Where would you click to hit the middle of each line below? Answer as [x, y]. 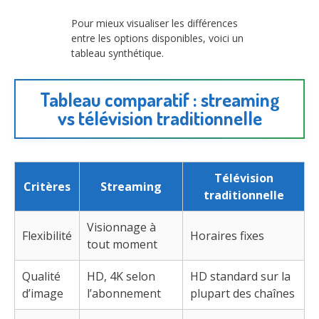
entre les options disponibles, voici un [157, 38]
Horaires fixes [227, 236]
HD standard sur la [240, 277]
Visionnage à [121, 228]
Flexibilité [47, 236]
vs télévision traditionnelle [159, 118]
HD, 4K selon [121, 277]
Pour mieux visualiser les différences [155, 23]
